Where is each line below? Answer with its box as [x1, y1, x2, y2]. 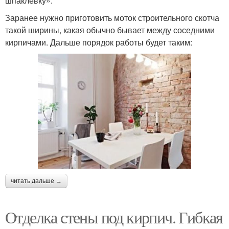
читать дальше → [11, 177, 62, 185]
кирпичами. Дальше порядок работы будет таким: [5, 36, 192, 49]
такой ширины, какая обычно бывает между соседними [5, 24, 215, 36]
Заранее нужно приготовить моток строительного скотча [5, 12, 219, 24]
